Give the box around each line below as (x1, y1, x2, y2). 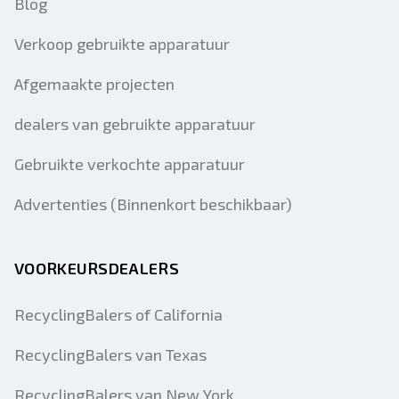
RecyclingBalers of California (14, 305, 223, 324)
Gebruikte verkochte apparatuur (14, 154, 245, 174)
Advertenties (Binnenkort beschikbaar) (14, 194, 292, 214)
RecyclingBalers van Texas (14, 345, 207, 364)
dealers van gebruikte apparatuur (14, 114, 256, 134)
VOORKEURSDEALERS (14, 258, 179, 278)
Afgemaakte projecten (14, 74, 175, 94)
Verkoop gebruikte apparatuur (14, 34, 230, 53)
